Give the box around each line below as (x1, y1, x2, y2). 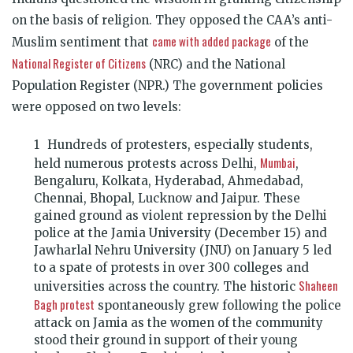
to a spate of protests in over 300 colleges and (34, 259, 309, 275)
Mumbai (260, 153, 295, 171)
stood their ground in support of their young (34, 332, 298, 347)
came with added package (152, 32, 271, 50)
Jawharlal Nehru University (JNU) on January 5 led (34, 242, 332, 258)
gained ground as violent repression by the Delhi (34, 207, 327, 223)
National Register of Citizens (12, 54, 146, 72)
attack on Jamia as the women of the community (34, 314, 323, 330)
